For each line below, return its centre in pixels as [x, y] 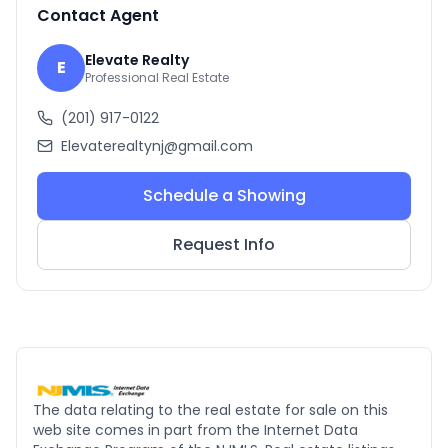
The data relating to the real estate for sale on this [210, 409]
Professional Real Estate [157, 77]
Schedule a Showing [224, 195]
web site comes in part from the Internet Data [195, 429]
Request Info [224, 244]
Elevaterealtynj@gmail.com [157, 146]
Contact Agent [98, 15]
